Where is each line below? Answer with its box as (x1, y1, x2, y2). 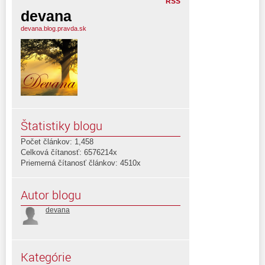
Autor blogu (21, 186, 81, 203)
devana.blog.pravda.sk (21, 24, 86, 32)
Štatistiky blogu (21, 117, 102, 134)
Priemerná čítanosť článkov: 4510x (21, 158, 141, 167)
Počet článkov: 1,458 (21, 137, 93, 146)
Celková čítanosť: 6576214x (21, 147, 117, 157)
